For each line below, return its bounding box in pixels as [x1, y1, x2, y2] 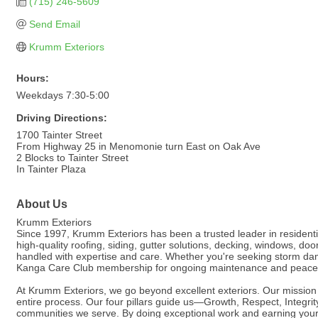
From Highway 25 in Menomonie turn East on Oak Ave [16, 141, 261, 152]
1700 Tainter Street [16, 129, 102, 141]
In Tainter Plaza [16, 163, 86, 175]
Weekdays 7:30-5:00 [16, 89, 109, 101]
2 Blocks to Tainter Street [16, 152, 128, 163]
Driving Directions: [16, 112, 107, 124]
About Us [16, 197, 67, 210]
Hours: [16, 72, 49, 84]
